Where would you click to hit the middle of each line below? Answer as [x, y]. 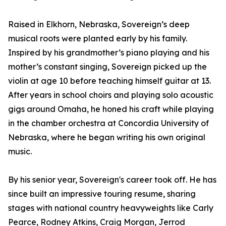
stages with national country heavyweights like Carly [111, 208]
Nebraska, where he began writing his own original [107, 137]
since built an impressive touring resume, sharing [102, 194]
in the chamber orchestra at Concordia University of [108, 123]
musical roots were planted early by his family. [98, 39]
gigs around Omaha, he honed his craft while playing [111, 109]
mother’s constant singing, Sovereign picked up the [107, 67]
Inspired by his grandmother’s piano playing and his [109, 53]
